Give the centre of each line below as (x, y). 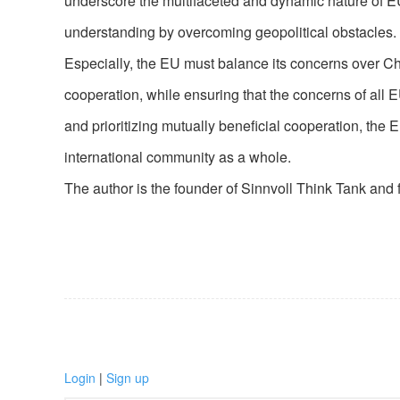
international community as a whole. (178, 157)
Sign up (128, 378)
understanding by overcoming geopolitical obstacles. (230, 32)
